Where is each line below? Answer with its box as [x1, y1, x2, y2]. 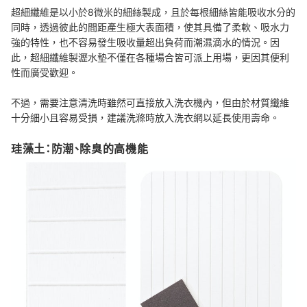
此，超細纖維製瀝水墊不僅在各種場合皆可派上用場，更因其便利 [11, 51, 289, 63]
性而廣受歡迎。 [11, 66, 78, 78]
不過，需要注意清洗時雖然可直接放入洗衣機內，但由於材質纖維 [11, 96, 289, 108]
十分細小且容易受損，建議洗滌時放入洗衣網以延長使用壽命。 [11, 111, 280, 123]
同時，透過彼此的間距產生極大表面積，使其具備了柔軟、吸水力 [11, 21, 289, 33]
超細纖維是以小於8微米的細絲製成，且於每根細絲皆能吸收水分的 [11, 5, 295, 18]
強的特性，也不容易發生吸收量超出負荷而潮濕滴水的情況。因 [11, 36, 280, 48]
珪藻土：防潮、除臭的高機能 [11, 142, 149, 156]
